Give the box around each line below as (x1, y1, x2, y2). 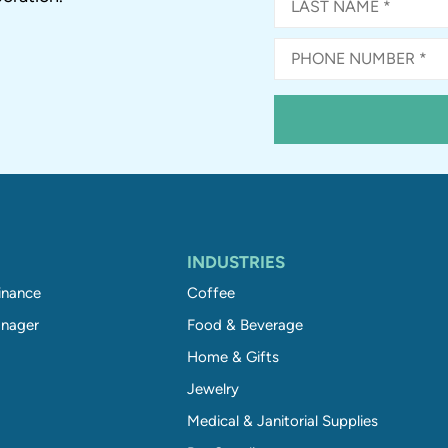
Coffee (187, 283, 235, 302)
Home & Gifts (187, 347, 279, 366)
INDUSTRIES (187, 251, 285, 272)
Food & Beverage (187, 315, 303, 334)
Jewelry (187, 379, 239, 398)
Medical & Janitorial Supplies (187, 411, 378, 430)
